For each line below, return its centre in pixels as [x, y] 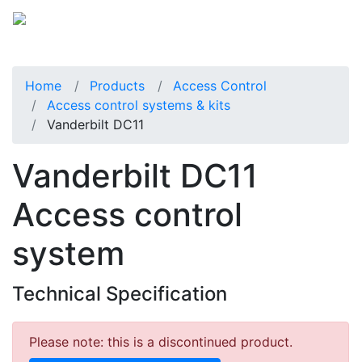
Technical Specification [120, 293]
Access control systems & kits [139, 105]
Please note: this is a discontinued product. [161, 341]
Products [117, 85]
